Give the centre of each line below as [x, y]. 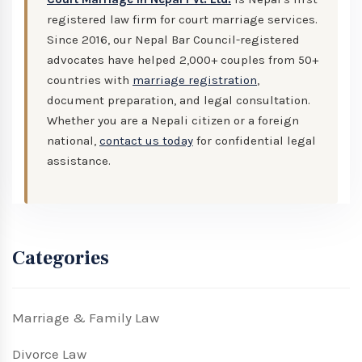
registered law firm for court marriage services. [182, 20]
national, [73, 141]
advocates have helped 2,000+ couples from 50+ [183, 60]
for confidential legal [255, 141]
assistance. [79, 161]
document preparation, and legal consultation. [179, 101]
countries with [90, 80]
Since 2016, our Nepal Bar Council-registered [173, 40]
